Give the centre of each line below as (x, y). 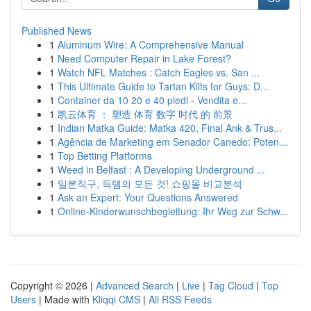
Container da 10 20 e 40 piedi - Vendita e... (152, 100)
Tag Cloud (231, 285)
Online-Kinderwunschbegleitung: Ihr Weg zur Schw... (173, 211)
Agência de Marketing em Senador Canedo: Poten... (173, 142)
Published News (57, 31)
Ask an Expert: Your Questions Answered (148, 197)
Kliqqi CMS (116, 299)
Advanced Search (135, 285)
